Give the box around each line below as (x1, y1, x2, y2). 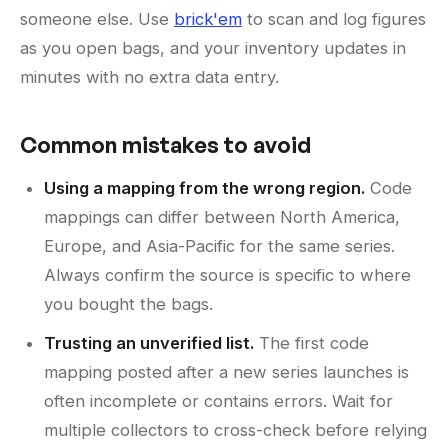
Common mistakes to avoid (20, 131, 311, 159)
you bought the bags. (44, 294, 213, 315)
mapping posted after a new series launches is (44, 362, 409, 383)
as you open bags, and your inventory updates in (20, 38, 406, 59)
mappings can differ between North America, (44, 207, 400, 228)
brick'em (174, 9, 242, 30)
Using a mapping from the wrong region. (44, 178, 365, 199)
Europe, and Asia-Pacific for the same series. (44, 236, 395, 257)
